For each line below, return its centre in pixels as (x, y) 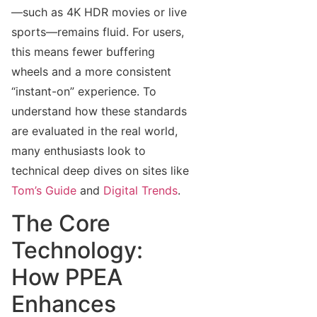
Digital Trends (140, 190)
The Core (61, 224)
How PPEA (67, 277)
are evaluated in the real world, (94, 131)
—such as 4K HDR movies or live (99, 12)
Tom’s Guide (44, 190)
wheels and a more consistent (91, 71)
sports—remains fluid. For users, (98, 31)
